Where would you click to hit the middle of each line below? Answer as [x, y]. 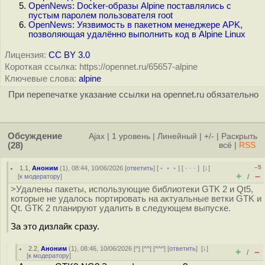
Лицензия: [25, 55]
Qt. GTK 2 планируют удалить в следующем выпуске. [121, 208]
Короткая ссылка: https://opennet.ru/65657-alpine [101, 67]
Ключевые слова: [41, 79]
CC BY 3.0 [69, 55]
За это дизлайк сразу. [55, 226]
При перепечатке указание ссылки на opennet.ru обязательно [133, 95]
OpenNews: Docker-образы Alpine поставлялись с [130, 6]
